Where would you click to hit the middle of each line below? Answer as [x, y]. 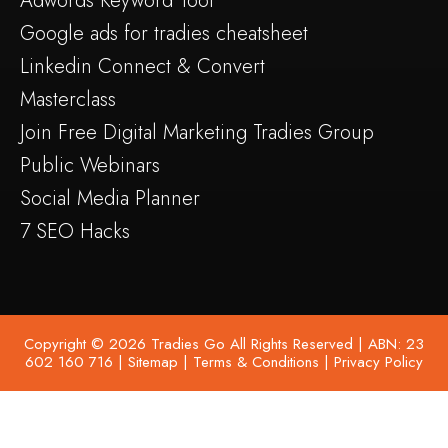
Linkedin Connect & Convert [142, 66]
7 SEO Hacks [75, 231]
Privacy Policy [378, 361]
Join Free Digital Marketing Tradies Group [197, 132]
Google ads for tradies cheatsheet [164, 33]
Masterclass [68, 99]
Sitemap [150, 361]
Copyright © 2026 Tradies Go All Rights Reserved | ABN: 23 [224, 343]
